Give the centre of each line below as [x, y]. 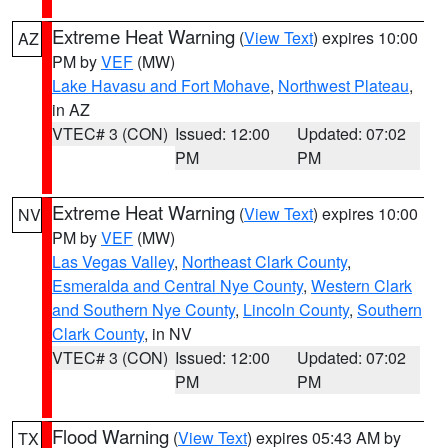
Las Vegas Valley [113, 261]
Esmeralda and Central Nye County [177, 285]
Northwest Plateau [343, 85]
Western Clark [361, 285]
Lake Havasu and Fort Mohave [161, 85]
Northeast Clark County [264, 261]
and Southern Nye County [143, 309]
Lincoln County [296, 309]
